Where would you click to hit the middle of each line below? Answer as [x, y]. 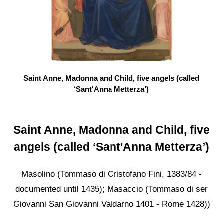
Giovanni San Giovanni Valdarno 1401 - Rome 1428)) [111, 204]
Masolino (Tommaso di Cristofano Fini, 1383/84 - [111, 174]
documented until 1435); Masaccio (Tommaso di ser [111, 189]
